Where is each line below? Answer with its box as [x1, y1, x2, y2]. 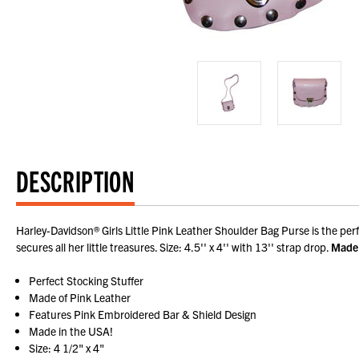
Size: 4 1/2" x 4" [29, 341, 105, 356]
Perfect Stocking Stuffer [29, 273, 144, 288]
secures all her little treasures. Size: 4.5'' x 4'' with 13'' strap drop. [16, 240, 331, 255]
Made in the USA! [29, 324, 114, 339]
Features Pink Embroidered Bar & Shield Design [29, 307, 257, 322]
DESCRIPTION [16, 162, 135, 199]
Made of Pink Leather [29, 290, 131, 305]
